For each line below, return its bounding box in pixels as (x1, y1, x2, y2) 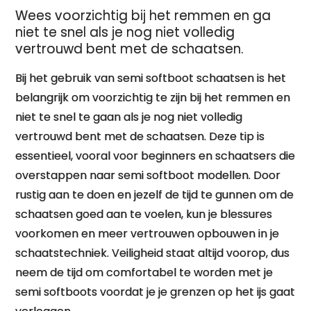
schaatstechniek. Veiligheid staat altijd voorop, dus (15, 245, 290, 261)
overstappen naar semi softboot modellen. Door (15, 167, 281, 183)
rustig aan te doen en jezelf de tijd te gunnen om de (15, 187, 294, 203)
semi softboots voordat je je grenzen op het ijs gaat (15, 284, 296, 300)
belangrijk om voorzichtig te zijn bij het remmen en (15, 90, 291, 106)
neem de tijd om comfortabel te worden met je (15, 264, 274, 280)
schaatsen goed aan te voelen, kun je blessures (15, 206, 273, 222)
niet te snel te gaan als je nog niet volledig (15, 109, 243, 125)
